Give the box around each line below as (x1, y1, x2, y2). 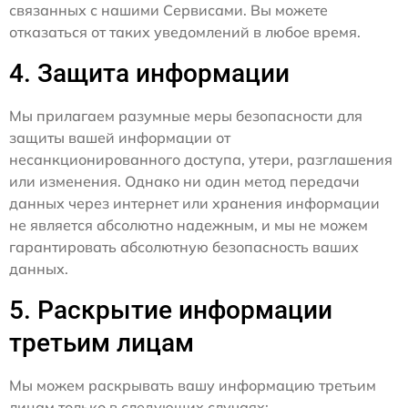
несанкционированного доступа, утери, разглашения (9, 150, 393, 169)
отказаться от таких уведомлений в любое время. (9, 23, 361, 42)
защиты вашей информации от (9, 128, 230, 148)
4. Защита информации (9, 58, 290, 89)
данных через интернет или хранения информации (9, 194, 380, 213)
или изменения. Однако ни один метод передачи (9, 172, 360, 191)
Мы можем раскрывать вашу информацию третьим (9, 376, 376, 395)
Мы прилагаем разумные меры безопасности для (9, 107, 362, 126)
